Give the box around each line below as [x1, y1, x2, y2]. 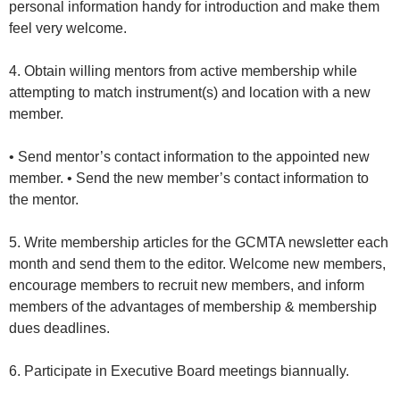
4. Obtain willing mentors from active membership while [9, 63, 357, 79]
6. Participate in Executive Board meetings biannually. [9, 363, 353, 379]
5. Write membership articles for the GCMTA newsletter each [9, 235, 388, 251]
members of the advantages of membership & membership [9, 299, 377, 315]
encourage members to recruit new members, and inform [9, 278, 364, 294]
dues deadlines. [9, 321, 113, 337]
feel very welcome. [9, 21, 130, 37]
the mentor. [9, 192, 82, 208]
